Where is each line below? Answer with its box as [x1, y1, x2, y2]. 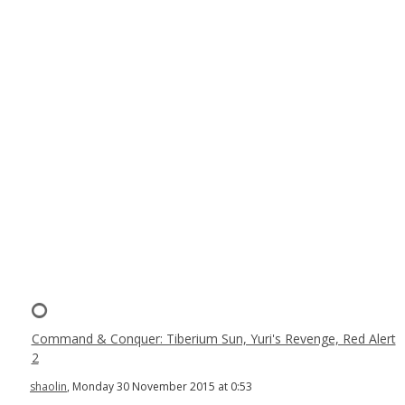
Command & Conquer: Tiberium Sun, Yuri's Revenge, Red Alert [31, 330, 396, 347]
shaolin [30, 379, 67, 394]
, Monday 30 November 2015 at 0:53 [67, 379, 252, 394]
